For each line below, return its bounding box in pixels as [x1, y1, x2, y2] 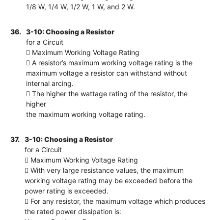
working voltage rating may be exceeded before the [25, 176, 193, 185]
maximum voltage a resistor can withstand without [26, 68, 188, 77]
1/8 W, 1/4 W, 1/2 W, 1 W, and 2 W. [26, 2, 136, 11]
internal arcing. [26, 79, 74, 87]
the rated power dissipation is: [25, 207, 122, 216]
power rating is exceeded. [25, 186, 109, 195]
